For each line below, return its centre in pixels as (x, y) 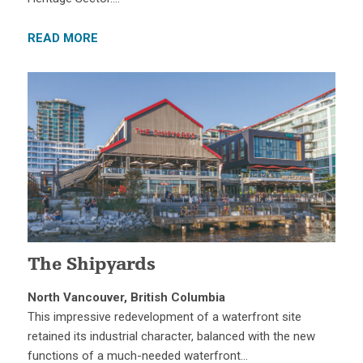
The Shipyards (91, 265)
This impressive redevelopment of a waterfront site (164, 316)
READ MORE (62, 38)
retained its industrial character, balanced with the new (171, 336)
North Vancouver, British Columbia (126, 297)
